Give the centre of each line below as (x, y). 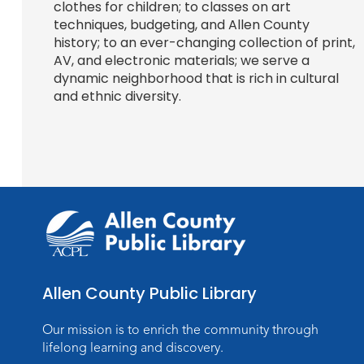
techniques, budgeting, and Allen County (181, 25)
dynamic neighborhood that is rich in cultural (196, 79)
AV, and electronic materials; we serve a (181, 61)
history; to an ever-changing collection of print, (204, 43)
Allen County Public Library (150, 293)
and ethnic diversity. (119, 97)
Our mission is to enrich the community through (181, 329)
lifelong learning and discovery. (133, 347)
